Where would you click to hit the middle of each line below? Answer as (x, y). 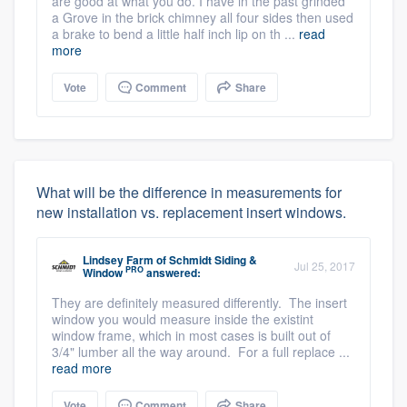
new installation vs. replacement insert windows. (191, 212)
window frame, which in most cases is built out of (191, 335)
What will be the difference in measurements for (189, 192)
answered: (172, 272)
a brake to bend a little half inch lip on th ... (175, 33)
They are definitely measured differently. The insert (199, 302)
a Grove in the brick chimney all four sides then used (203, 17)
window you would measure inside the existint (183, 318)
